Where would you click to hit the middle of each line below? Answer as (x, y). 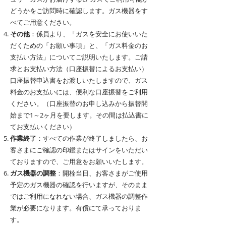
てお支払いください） (44, 127)
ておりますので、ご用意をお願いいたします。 (80, 161)
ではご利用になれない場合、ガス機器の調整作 (79, 196)
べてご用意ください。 (43, 22)
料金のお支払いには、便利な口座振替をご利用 (79, 92)
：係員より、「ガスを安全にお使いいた (89, 34)
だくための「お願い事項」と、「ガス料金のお (79, 45)
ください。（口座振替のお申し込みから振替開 (79, 103)
